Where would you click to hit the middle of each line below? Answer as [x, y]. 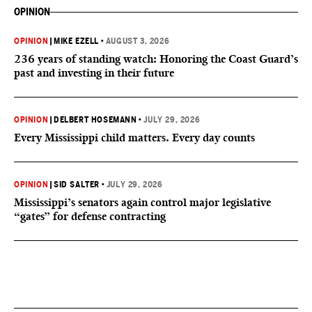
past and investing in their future [94, 73]
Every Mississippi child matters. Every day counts [134, 138]
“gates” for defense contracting [90, 216]
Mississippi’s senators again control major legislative [142, 202]
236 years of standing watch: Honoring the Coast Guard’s [156, 59]
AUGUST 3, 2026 [138, 41]
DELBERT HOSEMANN [95, 120]
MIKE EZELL [77, 41]
